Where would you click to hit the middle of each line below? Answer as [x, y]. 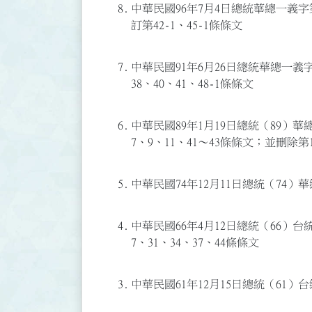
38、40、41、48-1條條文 [193, 84]
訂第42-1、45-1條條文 [187, 25]
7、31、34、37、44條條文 [195, 243]
